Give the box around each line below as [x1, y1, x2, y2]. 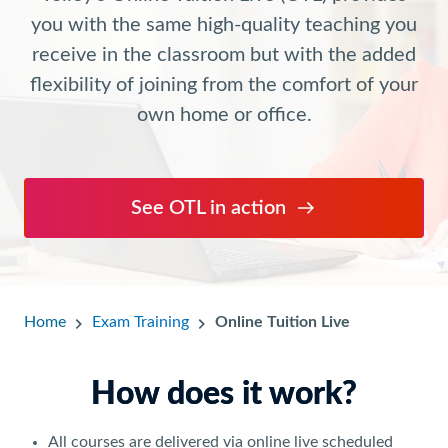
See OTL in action [130, 198, 286, 219]
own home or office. [136, 105, 312, 126]
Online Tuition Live [215, 314, 350, 331]
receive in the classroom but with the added [32, 45, 416, 66]
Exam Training [92, 314, 189, 331]
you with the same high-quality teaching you [31, 15, 417, 36]
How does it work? [91, 378, 357, 411]
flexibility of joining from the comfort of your [30, 75, 418, 96]
